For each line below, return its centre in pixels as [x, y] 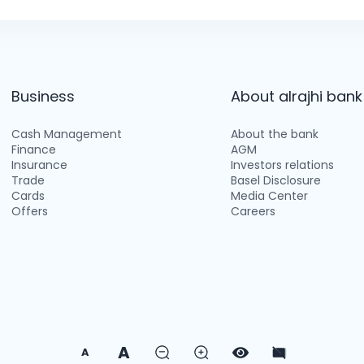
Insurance [40, 165]
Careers [253, 211]
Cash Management [67, 134]
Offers [30, 211]
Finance [34, 149]
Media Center [269, 196]
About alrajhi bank [296, 96]
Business [43, 96]
